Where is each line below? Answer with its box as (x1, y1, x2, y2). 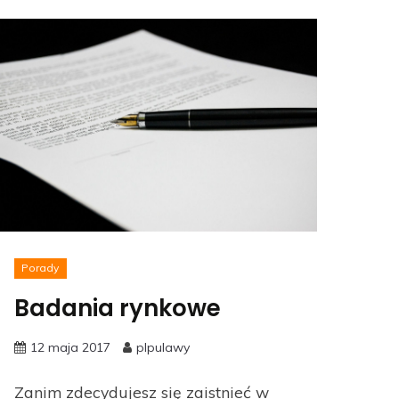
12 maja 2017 (30, 339, 110, 356)
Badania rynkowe (14, 292, 221, 325)
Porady (21, 261, 60, 275)
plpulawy (136, 339, 190, 356)
